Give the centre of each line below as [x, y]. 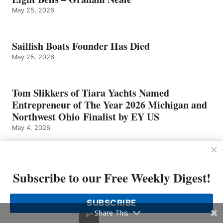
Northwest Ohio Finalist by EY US [86, 116]
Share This [111, 213]
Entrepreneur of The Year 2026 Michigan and [110, 105]
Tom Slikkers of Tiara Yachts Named [91, 93]
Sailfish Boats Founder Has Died [81, 46]
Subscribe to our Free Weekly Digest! [111, 178]
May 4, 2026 [31, 127]
